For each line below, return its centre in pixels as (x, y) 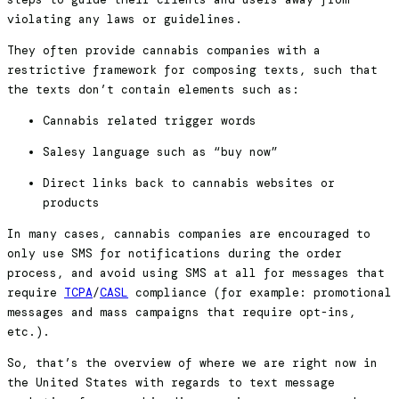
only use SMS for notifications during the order (175, 254)
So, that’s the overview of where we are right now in (192, 363)
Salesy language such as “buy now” (160, 152)
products (71, 203)
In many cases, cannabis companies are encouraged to (189, 234)
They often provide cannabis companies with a (164, 51)
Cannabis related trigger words (150, 121)
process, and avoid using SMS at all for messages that (196, 273)
